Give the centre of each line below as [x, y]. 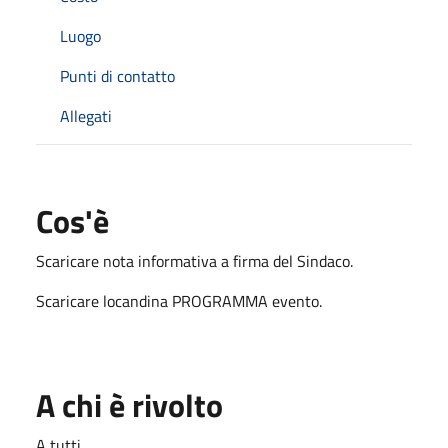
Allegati [86, 115]
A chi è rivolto [129, 404]
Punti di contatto [117, 75]
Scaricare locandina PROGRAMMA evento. [179, 300]
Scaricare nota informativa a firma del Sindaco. [194, 260]
